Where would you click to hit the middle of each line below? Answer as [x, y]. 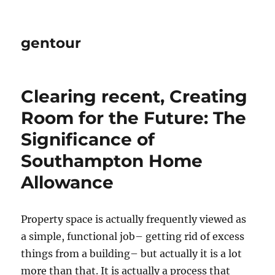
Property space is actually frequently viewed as [134, 219]
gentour [51, 43]
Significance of [88, 139]
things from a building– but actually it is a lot [132, 254]
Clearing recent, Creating [134, 96]
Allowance [68, 182]
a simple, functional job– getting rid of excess [133, 236]
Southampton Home [112, 161]
